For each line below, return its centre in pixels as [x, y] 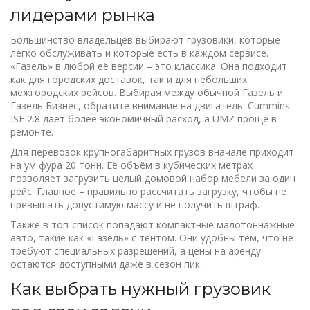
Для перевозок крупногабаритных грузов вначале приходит [152, 152]
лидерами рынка [83, 15]
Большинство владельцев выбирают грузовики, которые [145, 40]
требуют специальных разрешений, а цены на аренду [136, 251]
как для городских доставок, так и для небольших [129, 79]
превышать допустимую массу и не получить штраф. [135, 204]
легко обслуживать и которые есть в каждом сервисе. [139, 53]
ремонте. [32, 132]
